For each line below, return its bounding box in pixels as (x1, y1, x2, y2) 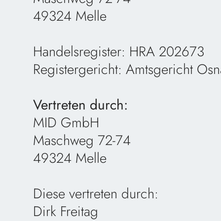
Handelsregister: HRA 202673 (33, 41, 205, 62)
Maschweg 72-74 (33, 130, 131, 151)
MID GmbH (33, 112, 100, 133)
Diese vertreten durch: (33, 184, 159, 204)
